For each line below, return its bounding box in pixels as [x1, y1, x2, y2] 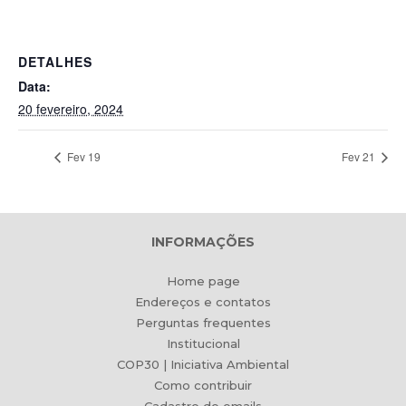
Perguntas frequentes [135, 315, 271, 331]
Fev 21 [342, 149, 378, 165]
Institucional [166, 336, 240, 352]
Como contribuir [154, 378, 252, 393]
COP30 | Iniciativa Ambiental [117, 357, 289, 372]
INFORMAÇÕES [151, 234, 255, 251]
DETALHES [18, 53, 92, 71]
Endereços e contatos [135, 295, 271, 310]
